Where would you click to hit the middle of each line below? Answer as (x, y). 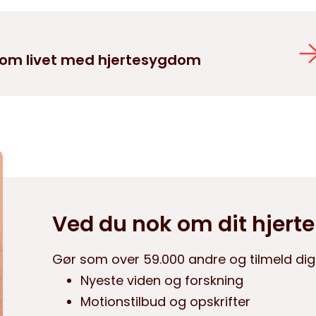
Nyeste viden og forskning (162, 280)
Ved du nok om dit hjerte (183, 224)
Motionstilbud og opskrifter (165, 302)
